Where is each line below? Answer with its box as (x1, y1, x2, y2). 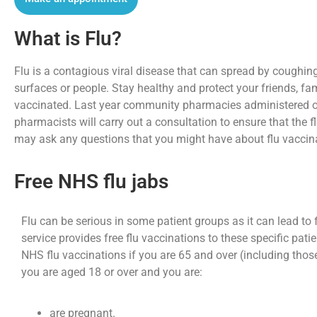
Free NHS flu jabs (14, 170, 168, 194)
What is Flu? (14, 26, 122, 50)
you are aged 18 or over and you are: (21, 265, 202, 279)
